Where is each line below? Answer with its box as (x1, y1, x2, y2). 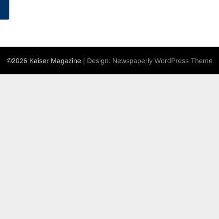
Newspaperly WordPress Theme (112, 57, 213, 65)
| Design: (83, 57, 112, 65)
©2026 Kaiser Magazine (6, 57, 83, 65)
